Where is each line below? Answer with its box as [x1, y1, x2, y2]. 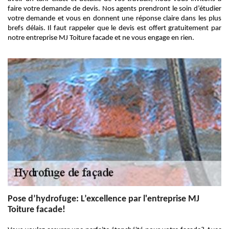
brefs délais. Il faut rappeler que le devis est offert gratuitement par [8, 25, 221, 32]
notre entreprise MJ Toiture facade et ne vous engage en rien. [8, 34, 194, 42]
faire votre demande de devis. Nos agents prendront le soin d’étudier [8, 5, 221, 13]
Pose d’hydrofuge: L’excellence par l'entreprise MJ [8, 194, 199, 204]
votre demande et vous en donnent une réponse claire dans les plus [8, 15, 221, 22]
